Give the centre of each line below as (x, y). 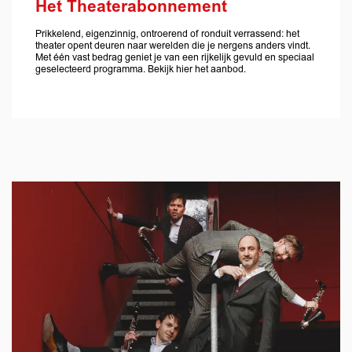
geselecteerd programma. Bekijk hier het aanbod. (141, 69)
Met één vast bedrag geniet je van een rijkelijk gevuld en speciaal (175, 57)
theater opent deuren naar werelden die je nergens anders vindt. (173, 46)
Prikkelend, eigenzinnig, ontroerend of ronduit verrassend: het (167, 34)
